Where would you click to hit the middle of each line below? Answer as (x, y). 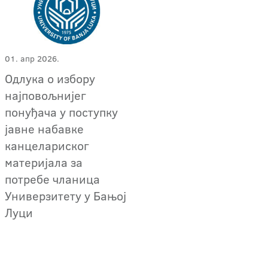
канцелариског (47, 145)
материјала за (44, 162)
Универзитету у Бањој (66, 195)
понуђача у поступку (61, 112)
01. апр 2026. (32, 58)
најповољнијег (45, 95)
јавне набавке (44, 128)
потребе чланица (52, 179)
